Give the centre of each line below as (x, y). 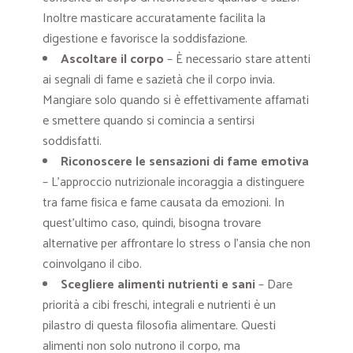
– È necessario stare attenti (237, 60)
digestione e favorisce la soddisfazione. (145, 39)
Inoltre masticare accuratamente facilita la (154, 19)
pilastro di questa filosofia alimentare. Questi (159, 326)
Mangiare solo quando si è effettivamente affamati (176, 101)
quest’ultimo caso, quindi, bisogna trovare (152, 224)
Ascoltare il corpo (112, 60)
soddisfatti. (72, 142)
